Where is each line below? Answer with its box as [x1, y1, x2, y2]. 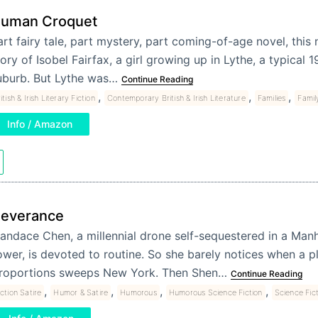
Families [257, 93, 286, 103]
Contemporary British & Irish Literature [106, 93, 246, 103]
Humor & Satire [53, 287, 109, 297]
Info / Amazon [6, 118, 72, 130]
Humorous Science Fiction [168, 287, 263, 297]
